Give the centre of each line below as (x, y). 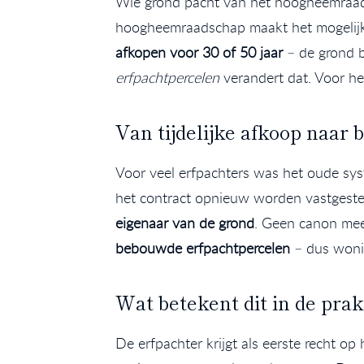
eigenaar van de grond (185, 223)
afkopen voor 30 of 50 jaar (199, 52)
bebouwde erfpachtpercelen (203, 248)
